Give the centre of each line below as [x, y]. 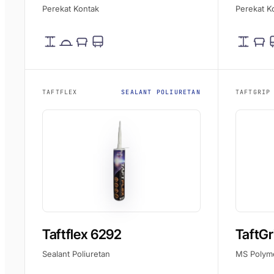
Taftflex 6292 [82, 234]
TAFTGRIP [253, 92]
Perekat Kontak [71, 9]
